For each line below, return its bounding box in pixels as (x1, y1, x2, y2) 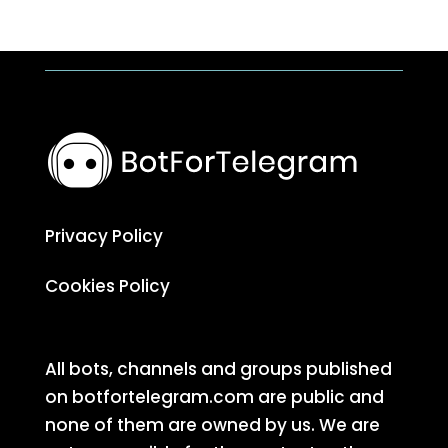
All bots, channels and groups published (44, 356, 392, 381)
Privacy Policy (44, 223, 163, 248)
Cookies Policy (44, 273, 170, 298)
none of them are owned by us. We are (44, 412, 380, 437)
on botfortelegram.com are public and (44, 384, 384, 409)
